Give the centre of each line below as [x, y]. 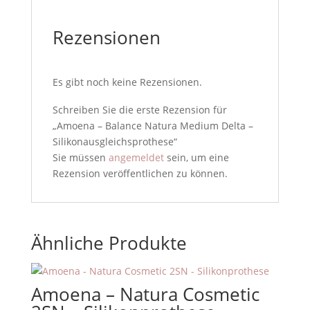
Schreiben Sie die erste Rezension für [139, 110]
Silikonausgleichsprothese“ [115, 142]
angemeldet [136, 158]
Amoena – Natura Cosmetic [145, 294]
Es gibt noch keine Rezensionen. [127, 82]
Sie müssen [80, 158]
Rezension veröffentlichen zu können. [140, 174]
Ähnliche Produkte [109, 243]
